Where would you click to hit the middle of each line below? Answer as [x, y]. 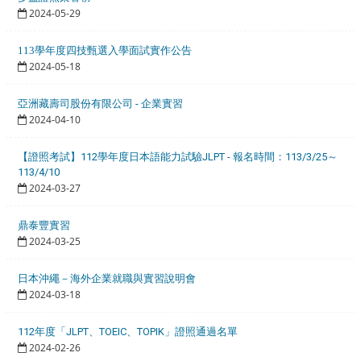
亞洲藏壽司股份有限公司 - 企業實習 [101, 103]
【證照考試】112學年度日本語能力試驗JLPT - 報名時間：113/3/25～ [178, 156]
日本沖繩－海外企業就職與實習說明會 [107, 278]
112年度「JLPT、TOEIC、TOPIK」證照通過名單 [128, 331]
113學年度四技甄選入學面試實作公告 [105, 50]
